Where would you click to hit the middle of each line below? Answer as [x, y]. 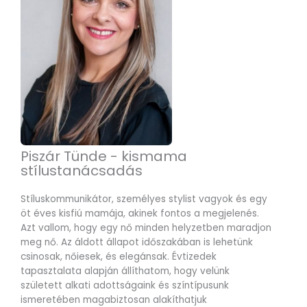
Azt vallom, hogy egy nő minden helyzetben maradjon [146, 228]
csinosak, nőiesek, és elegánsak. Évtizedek [119, 257]
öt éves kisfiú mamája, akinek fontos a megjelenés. [140, 214]
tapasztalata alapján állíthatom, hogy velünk [125, 271]
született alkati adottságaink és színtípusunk [125, 286]
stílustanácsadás [82, 171]
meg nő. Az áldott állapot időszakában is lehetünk [137, 243]
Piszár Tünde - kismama [104, 157]
